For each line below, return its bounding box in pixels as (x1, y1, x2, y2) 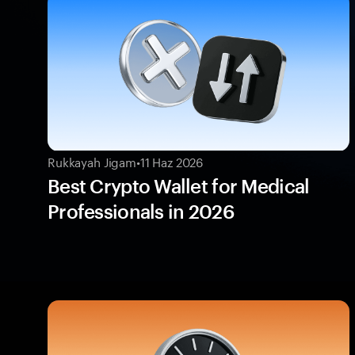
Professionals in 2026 (48, 199, 234, 223)
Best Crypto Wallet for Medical (48, 174, 310, 197)
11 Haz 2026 (139, 151, 204, 170)
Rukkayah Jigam (48, 151, 136, 170)
